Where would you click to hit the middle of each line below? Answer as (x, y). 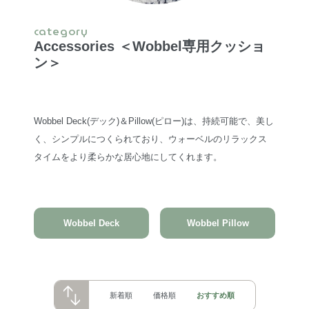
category (61, 31)
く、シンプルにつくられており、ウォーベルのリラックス (150, 139)
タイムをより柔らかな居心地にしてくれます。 (128, 157)
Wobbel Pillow (218, 223)
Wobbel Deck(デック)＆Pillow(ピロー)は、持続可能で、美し (153, 121)
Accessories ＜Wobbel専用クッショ (149, 46)
